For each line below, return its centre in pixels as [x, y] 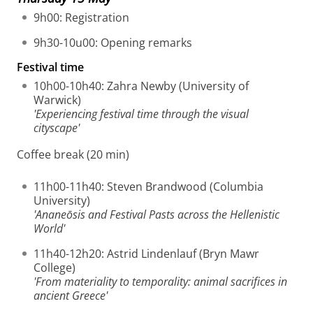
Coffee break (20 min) [73, 154]
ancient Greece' [71, 296]
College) [54, 268]
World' [49, 228]
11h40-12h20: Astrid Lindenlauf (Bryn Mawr [146, 254]
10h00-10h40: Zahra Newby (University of [141, 86]
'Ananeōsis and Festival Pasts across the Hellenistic [156, 214]
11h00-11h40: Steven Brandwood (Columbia [148, 187]
